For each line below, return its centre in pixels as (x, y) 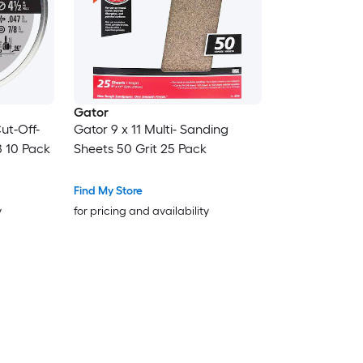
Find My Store (108, 191)
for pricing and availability (141, 211)
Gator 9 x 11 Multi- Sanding (151, 130)
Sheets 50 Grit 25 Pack (140, 149)
